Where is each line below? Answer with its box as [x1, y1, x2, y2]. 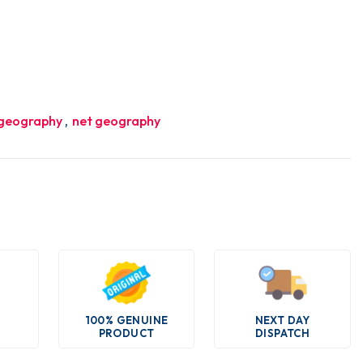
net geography [71, 113, 160, 129]
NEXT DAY [254, 314, 310, 327]
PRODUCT [98, 327, 155, 340]
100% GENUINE [84, 314, 169, 327]
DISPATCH [255, 327, 310, 340]
